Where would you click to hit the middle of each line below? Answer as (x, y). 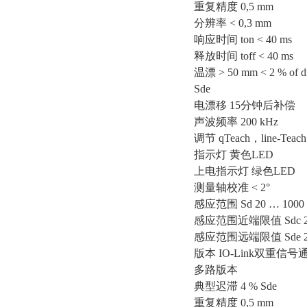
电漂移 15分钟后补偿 (245, 105)
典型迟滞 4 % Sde (235, 286)
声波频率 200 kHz (236, 122)
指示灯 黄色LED (234, 155)
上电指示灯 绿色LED (245, 171)
